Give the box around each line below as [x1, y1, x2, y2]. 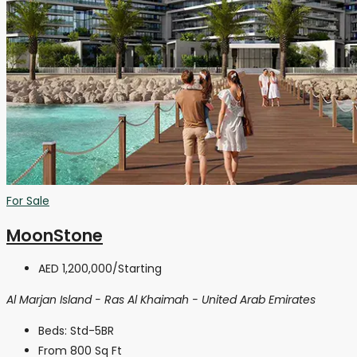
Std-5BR [70, 323, 114, 339]
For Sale [6, 193, 49, 210]
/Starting [112, 261, 162, 277]
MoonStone [6, 223, 103, 247]
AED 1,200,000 [38, 261, 112, 277]
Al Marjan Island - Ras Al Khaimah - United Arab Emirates [6, 292, 316, 308]
